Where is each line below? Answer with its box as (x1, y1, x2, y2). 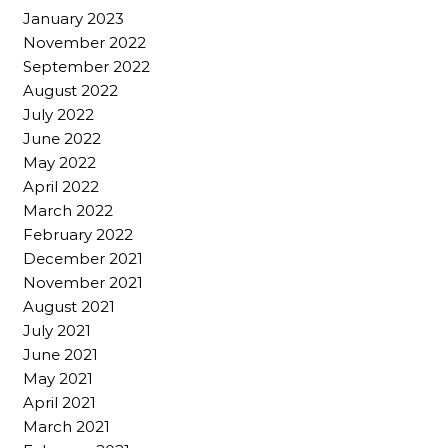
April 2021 (23, 393, 96, 413)
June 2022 (23, 129, 101, 149)
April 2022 (23, 177, 99, 197)
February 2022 (23, 225, 133, 245)
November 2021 (23, 273, 143, 293)
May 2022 (23, 153, 96, 173)
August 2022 (23, 81, 118, 101)
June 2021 (23, 345, 98, 365)
